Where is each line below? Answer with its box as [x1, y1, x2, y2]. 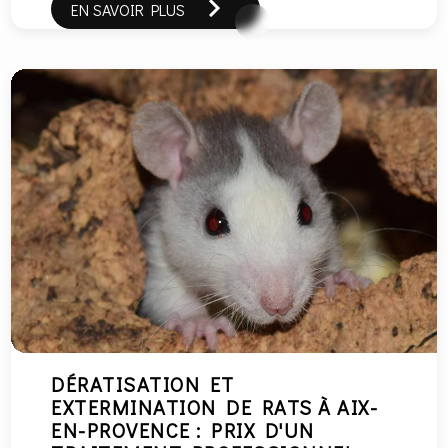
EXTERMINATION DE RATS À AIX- [51, 393, 379, 420]
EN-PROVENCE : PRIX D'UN [51, 416, 315, 443]
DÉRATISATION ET [51, 370, 235, 397]
